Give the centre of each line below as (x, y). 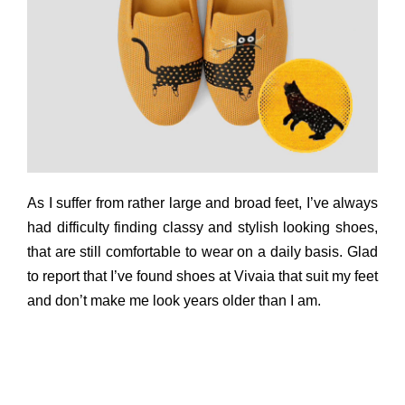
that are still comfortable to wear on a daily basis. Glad (202, 252)
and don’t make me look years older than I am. (174, 301)
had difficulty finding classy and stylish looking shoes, (202, 227)
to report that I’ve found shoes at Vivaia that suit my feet (202, 276)
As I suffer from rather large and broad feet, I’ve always (202, 203)
